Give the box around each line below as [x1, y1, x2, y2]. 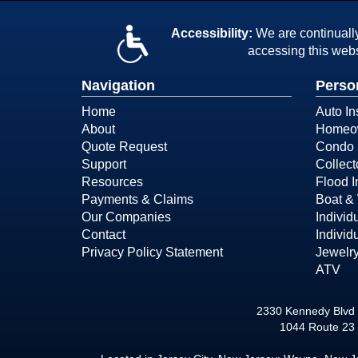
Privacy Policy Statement [82, 245, 223, 259]
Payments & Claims [82, 193, 193, 206]
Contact [82, 228, 125, 241]
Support [82, 157, 126, 171]
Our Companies [82, 210, 171, 224]
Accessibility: [170, 26, 253, 40]
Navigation [82, 78, 155, 93]
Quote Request [82, 140, 167, 153]
